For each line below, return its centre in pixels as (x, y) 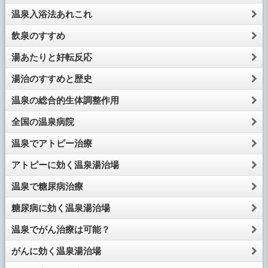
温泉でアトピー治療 (51, 144)
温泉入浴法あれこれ (51, 14)
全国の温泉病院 (42, 122)
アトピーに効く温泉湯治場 (65, 165)
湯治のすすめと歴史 (51, 79)
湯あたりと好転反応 (51, 57)
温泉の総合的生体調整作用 (65, 100)
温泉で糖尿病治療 (47, 187)
